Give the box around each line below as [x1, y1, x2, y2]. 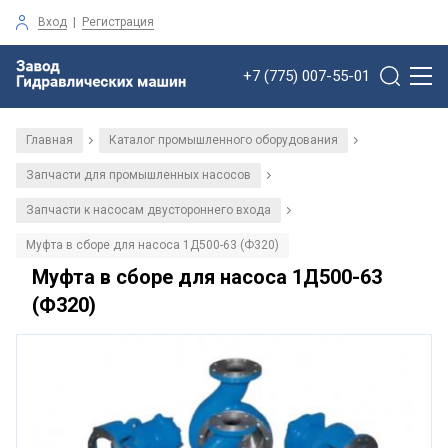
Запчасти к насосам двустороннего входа [26, 202, 271, 217]
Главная [26, 132, 73, 147]
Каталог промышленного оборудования [109, 132, 338, 147]
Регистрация [82, 14, 154, 29]
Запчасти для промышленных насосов [26, 167, 251, 182]
